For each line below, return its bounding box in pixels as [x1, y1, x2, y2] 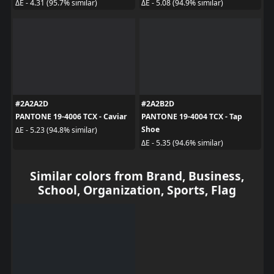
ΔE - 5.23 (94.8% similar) [15, 124, 97, 135]
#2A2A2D [15, 98, 48, 109]
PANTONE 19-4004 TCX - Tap [141, 111, 242, 122]
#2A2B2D [141, 98, 174, 109]
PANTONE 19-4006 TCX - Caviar [15, 111, 127, 122]
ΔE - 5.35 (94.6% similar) [141, 137, 223, 148]
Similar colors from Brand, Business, [30, 168, 244, 185]
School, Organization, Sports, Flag [38, 182, 236, 199]
